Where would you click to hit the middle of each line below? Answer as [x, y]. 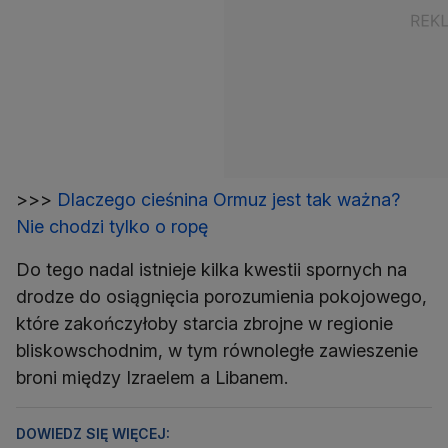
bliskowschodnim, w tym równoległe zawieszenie [217, 351]
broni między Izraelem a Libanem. [152, 378]
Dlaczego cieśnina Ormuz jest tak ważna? [228, 200]
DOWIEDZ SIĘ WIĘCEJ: [93, 434]
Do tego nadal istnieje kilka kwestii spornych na [211, 270]
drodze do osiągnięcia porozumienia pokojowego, [221, 297]
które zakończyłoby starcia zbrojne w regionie [204, 324]
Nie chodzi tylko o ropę [112, 227]
